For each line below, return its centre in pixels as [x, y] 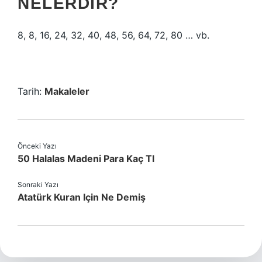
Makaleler [67, 91]
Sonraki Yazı [38, 185]
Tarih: [31, 91]
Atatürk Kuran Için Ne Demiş [82, 197]
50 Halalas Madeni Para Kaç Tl [86, 158]
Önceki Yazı [37, 146]
